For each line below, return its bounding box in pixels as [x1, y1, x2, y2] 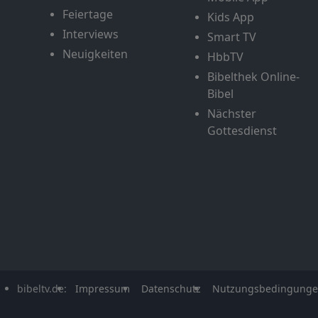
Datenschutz [141, 281, 201, 295]
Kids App [207, 9, 254, 25]
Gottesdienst [207, 122, 277, 138]
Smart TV [207, 28, 256, 45]
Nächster [207, 105, 256, 121]
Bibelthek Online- [207, 68, 300, 84]
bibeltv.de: [16, 281, 67, 295]
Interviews [62, 26, 119, 42]
